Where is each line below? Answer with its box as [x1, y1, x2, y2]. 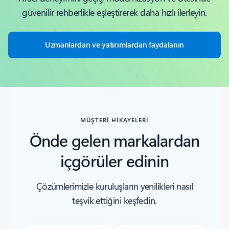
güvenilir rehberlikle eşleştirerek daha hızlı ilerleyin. [22, 6, 207, 18]
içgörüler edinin [60, 149, 169, 171]
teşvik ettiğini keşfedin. [72, 194, 157, 207]
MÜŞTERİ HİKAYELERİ [80, 115, 149, 124]
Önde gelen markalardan [29, 128, 200, 151]
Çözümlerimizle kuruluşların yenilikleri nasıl [36, 179, 193, 192]
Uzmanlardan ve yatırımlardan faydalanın [44, 39, 185, 50]
